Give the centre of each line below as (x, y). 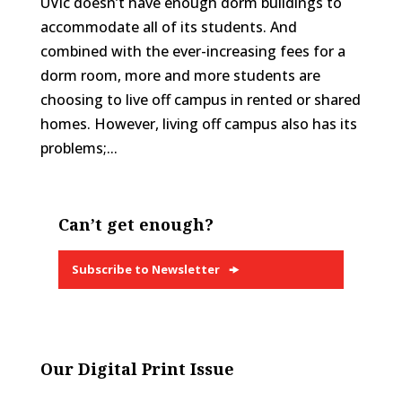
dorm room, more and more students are (180, 75)
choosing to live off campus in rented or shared (200, 99)
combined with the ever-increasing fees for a (192, 51)
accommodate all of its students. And (168, 26)
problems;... (79, 148)
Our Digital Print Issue (137, 368)
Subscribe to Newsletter (145, 269)
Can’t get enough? (135, 224)
